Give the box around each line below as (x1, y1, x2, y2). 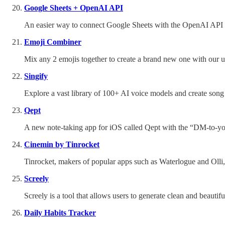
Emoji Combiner (24, 37, 81, 46)
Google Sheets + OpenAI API (24, 3, 123, 12)
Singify (24, 71, 48, 80)
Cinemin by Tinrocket (24, 140, 99, 149)
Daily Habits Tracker (24, 208, 96, 217)
